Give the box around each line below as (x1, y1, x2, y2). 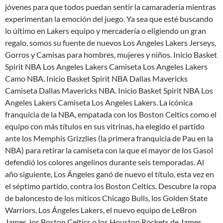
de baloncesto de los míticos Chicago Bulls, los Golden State (5, 193, 208, 203)
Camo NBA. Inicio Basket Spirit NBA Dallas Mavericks (5, 74, 188, 84)
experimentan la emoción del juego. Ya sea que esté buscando (5, 14, 213, 24)
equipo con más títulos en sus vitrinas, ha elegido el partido (5, 121, 205, 131)
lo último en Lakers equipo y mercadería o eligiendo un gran (5, 26, 206, 36)
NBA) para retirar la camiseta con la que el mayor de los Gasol (5, 145, 213, 155)
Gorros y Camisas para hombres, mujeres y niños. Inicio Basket (5, 50, 217, 60)
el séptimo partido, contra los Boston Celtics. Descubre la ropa (5, 181, 216, 191)
